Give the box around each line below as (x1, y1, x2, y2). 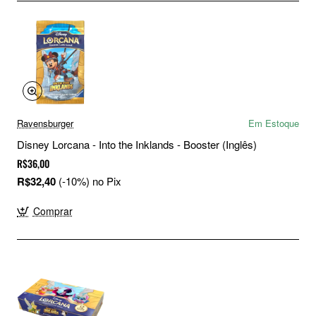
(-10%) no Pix (59, 174, 121, 189)
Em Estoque (248, 116, 299, 130)
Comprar (32, 204, 73, 219)
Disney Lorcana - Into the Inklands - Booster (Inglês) (17, 137, 257, 152)
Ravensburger (17, 116, 73, 130)
